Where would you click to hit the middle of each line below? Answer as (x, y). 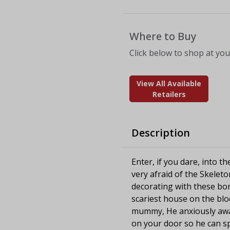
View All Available (169, 83)
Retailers (169, 94)
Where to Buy (163, 36)
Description (161, 132)
